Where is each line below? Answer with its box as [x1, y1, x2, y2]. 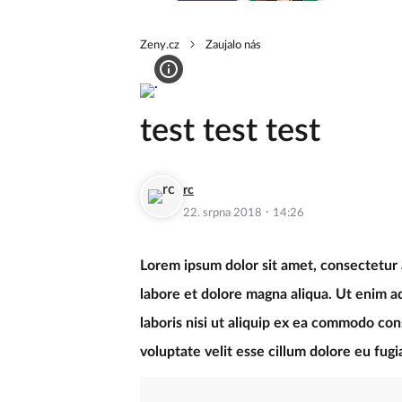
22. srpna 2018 [183, 206, 265, 219]
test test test [140, 114, 320, 147]
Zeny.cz [140, 39, 179, 51]
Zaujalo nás [205, 39, 261, 51]
